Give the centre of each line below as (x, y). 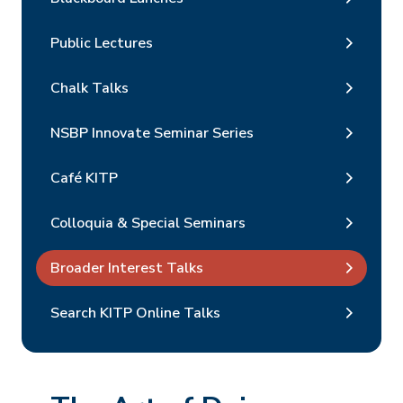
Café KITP (84, 178)
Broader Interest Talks (127, 268)
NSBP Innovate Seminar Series (152, 133)
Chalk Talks (90, 88)
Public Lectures (102, 43)
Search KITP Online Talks (135, 313)
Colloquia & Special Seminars (148, 223)
